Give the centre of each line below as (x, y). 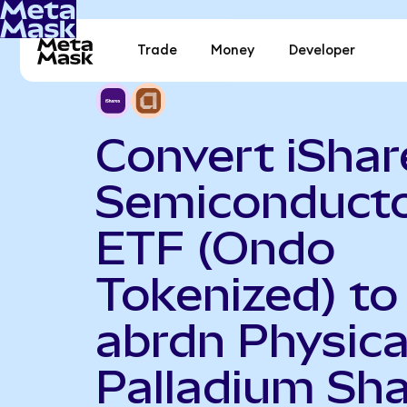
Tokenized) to (246, 294)
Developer (322, 51)
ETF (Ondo (215, 248)
